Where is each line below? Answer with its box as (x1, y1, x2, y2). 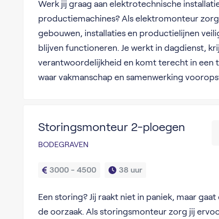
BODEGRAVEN (38, 140, 88, 149)
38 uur (118, 166, 142, 174)
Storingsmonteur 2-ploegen (38, 120, 185, 133)
